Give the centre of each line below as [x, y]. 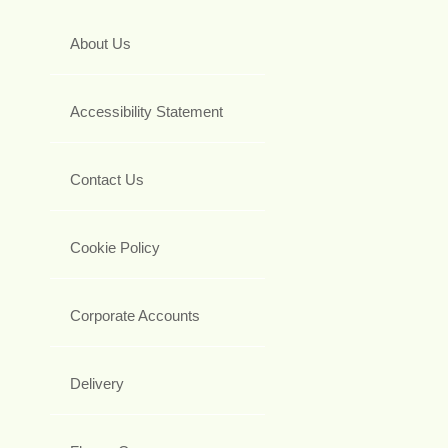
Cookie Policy [115, 247]
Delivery [97, 383]
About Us [100, 43]
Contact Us [107, 179]
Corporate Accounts [135, 315]
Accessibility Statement [146, 111]
